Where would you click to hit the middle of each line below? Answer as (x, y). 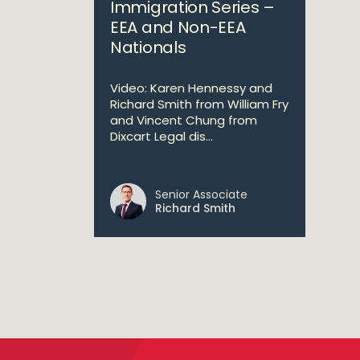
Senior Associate (201, 194)
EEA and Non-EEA (178, 27)
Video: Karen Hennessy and (191, 88)
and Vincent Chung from (184, 120)
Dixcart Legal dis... (162, 136)
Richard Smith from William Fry (199, 104)
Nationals (148, 47)
